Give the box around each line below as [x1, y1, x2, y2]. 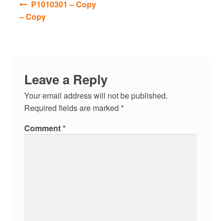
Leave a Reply [24, 70, 108, 88]
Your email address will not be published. [24, 89, 168, 101]
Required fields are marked [24, 102, 121, 113]
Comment [24, 122, 63, 134]
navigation [10, 5, 47, 17]
